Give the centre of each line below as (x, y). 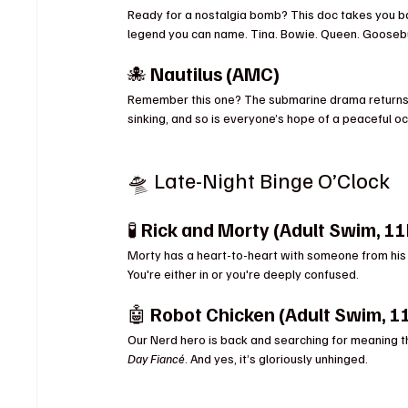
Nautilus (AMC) (215, 73)
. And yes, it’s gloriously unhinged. (277, 358)
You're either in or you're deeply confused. (244, 273)
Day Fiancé (157, 358)
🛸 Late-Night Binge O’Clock (259, 179)
